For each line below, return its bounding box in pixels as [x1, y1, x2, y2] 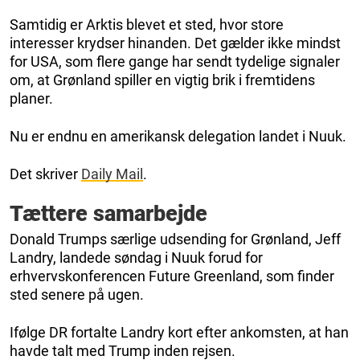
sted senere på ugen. [10, 286, 144, 304]
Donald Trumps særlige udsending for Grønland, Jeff [10, 231, 341, 248]
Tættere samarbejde [10, 201, 207, 227]
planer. [10, 90, 53, 108]
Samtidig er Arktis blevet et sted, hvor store [10, 16, 284, 34]
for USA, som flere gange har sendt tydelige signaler [10, 53, 340, 71]
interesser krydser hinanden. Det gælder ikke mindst [10, 35, 341, 52]
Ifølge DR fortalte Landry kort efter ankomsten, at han [10, 324, 349, 342]
